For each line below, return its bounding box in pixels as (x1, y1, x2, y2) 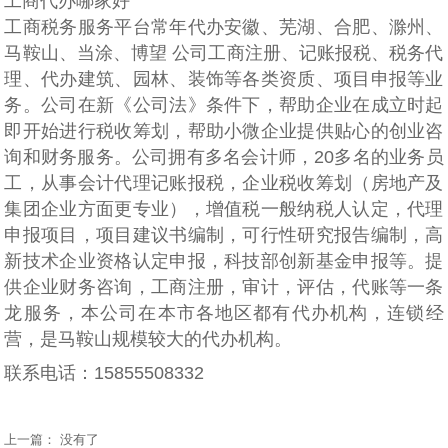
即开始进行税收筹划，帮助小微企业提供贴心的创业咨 (4, 120, 444, 141)
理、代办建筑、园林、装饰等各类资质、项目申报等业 (4, 68, 444, 89)
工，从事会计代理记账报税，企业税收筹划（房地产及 (4, 172, 444, 193)
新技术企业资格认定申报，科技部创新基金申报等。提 (4, 250, 444, 271)
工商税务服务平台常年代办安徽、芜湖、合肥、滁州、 (4, 16, 444, 37)
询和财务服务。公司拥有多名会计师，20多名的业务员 (4, 146, 444, 167)
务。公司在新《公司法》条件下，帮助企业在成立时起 (4, 94, 444, 115)
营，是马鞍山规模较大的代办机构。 (4, 328, 293, 349)
